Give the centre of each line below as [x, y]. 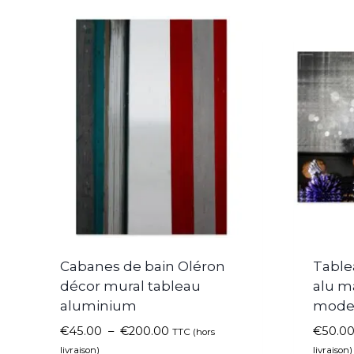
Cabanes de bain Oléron [142, 266]
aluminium [98, 305]
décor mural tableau [130, 286]
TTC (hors [193, 331]
